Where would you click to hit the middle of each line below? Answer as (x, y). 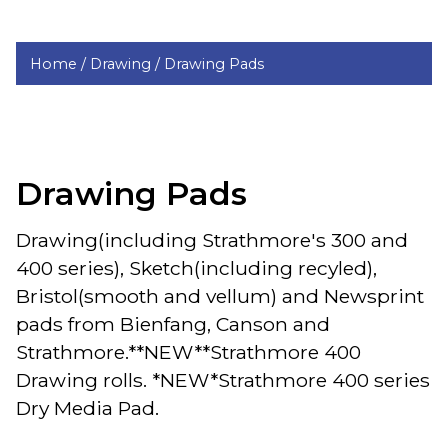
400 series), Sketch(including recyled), (196, 267)
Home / (60, 63)
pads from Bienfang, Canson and (173, 323)
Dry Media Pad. (87, 407)
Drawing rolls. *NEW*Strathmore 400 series (223, 379)
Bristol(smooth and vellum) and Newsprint (220, 295)
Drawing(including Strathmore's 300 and (212, 239)
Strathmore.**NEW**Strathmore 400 (188, 351)
